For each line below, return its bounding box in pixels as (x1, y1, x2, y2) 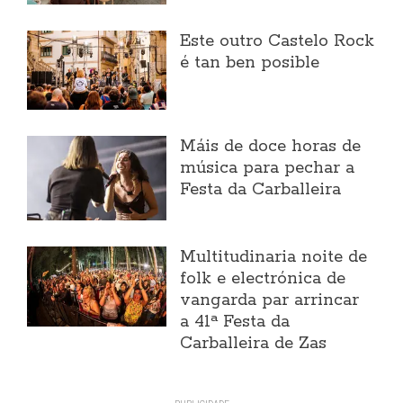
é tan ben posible (180, 51, 320, 74)
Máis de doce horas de (180, 135, 362, 157)
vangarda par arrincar (180, 289, 360, 311)
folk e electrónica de (180, 267, 346, 290)
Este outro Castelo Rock (180, 30, 375, 52)
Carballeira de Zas (180, 332, 327, 354)
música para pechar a (180, 157, 355, 179)
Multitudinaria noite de (180, 246, 368, 268)
